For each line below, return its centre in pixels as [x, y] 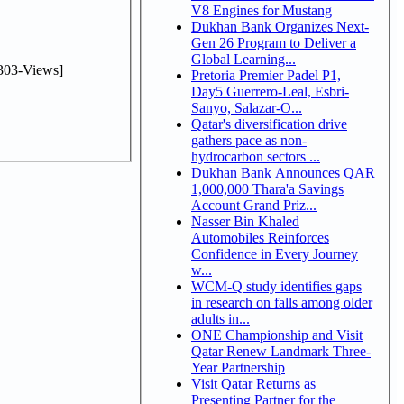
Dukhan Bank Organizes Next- [280, 26]
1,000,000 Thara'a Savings [267, 188]
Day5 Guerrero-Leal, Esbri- [209, 91]
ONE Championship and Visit [277, 335]
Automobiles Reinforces [260, 237]
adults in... [220, 318]
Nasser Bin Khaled [245, 221]
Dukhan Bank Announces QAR [283, 172]
